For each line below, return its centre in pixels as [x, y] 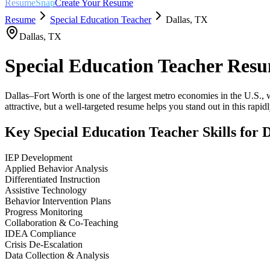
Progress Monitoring [44, 212]
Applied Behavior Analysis [56, 168]
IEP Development [39, 157]
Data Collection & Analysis [57, 255]
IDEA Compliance [40, 233]
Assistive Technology [46, 190]
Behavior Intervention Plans [58, 201]
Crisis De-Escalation [44, 244]
